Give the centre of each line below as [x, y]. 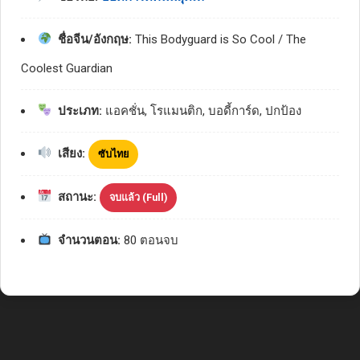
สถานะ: [77, 196]
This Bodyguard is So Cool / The [219, 39]
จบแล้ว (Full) [138, 197]
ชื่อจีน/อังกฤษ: [95, 39]
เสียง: [72, 153]
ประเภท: [80, 110]
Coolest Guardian [67, 68]
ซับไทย [113, 153]
